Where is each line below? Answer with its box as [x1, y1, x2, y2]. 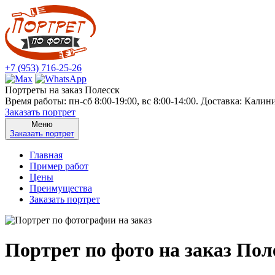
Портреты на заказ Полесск [5, 85, 120, 95]
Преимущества [29, 183, 92, 193]
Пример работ [29, 161, 88, 171]
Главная [29, 150, 63, 160]
